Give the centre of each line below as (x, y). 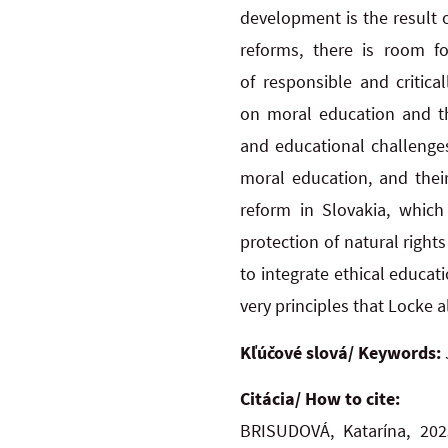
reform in (277, 210)
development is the (314, 18)
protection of (289, 242)
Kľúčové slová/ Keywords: (342, 352)
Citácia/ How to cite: (320, 399)
